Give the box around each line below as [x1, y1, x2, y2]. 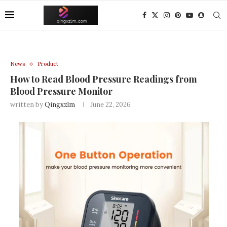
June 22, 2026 [90, 100, 131, 109]
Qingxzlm [45, 100, 75, 109]
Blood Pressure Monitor [10, 85, 112, 97]
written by [10, 100, 45, 109]
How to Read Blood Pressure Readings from [10, 73, 197, 85]
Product [37, 60, 58, 67]
